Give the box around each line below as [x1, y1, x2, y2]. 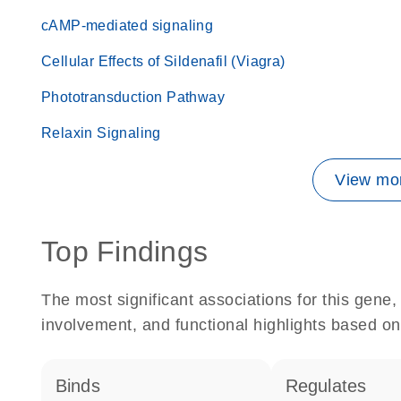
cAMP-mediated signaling [41, 18, 214, 33]
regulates [298, 376, 367, 396]
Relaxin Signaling [41, 125, 161, 141]
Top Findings [41, 235, 208, 268]
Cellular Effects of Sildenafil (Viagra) [41, 54, 286, 69]
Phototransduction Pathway [41, 90, 225, 105]
